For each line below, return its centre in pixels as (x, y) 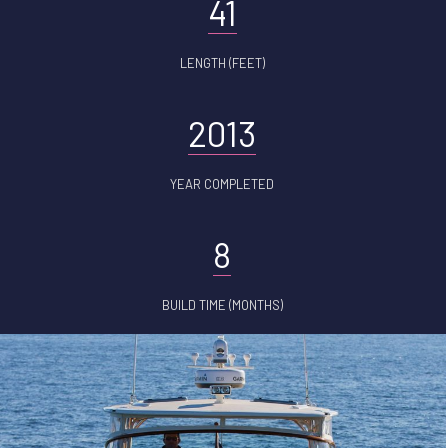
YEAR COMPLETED (222, 184)
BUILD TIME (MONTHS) (222, 305)
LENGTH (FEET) (222, 63)
